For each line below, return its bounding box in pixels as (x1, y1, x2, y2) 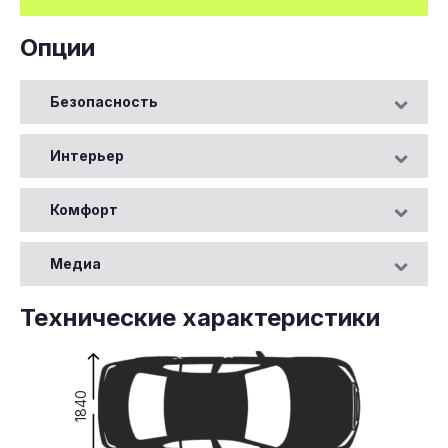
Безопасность (50, 92, 158, 110)
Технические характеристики (20, 302, 380, 332)
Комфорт (50, 200, 118, 218)
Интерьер (50, 146, 124, 164)
